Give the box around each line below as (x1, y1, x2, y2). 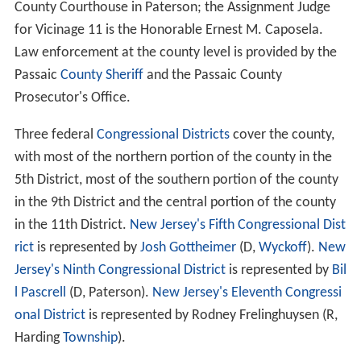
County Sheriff (60, 68, 143, 84)
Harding (14, 330, 63, 346)
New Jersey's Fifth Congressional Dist (129, 218, 346, 234)
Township (62, 330, 118, 346)
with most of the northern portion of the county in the (14, 150, 332, 166)
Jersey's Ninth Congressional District (14, 263, 226, 279)
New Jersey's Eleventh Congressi (151, 285, 342, 301)
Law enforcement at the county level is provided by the (14, 45, 337, 61)
